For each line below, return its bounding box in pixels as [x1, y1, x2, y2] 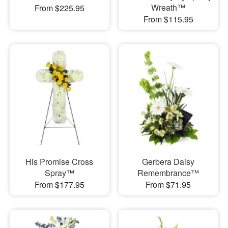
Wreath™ [151, 1, 186, 13]
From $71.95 [146, 179, 191, 191]
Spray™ [44, 167, 74, 179]
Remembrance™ [137, 167, 199, 179]
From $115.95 [143, 13, 193, 25]
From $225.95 [34, 2, 84, 14]
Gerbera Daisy [142, 156, 195, 168]
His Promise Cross [25, 156, 94, 168]
